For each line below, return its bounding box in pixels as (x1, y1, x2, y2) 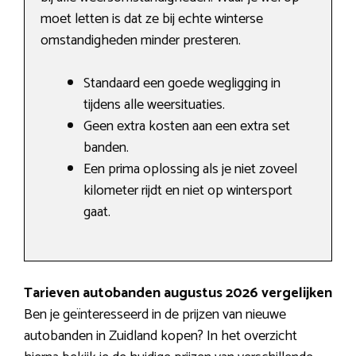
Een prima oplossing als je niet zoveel (83, 157, 297, 182)
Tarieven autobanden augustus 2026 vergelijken (24, 281, 332, 306)
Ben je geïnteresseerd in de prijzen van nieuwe (24, 303, 286, 327)
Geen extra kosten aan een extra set (83, 114, 290, 139)
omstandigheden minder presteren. (41, 29, 241, 53)
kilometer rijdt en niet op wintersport (83, 179, 292, 203)
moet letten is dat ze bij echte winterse (41, 7, 263, 32)
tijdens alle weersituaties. (83, 93, 225, 118)
